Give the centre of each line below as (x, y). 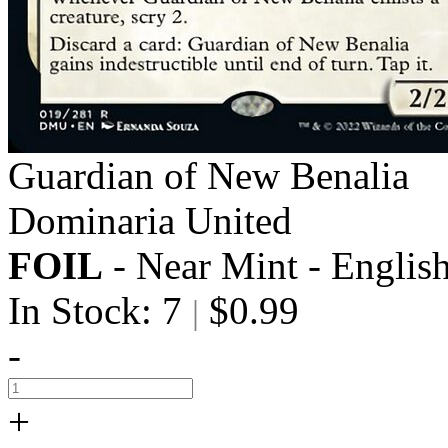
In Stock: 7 (100, 310)
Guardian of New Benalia (208, 175)
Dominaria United (150, 220)
